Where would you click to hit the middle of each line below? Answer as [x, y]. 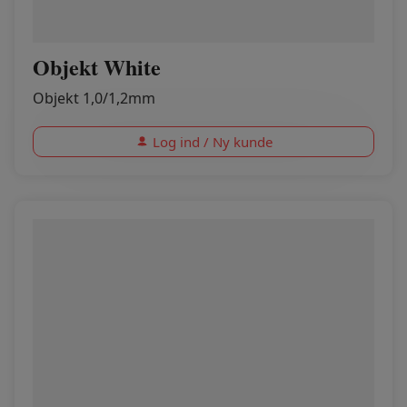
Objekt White [97, 67]
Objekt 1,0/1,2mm [94, 98]
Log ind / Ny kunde [212, 142]
